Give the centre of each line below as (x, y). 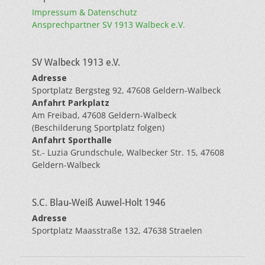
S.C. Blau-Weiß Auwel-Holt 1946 (99, 203)
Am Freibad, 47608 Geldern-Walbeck (104, 115)
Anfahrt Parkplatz (71, 103)
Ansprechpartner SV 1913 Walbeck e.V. (109, 25)
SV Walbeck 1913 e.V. (76, 63)
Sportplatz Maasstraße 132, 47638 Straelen (117, 231)
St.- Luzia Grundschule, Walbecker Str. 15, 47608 (128, 153)
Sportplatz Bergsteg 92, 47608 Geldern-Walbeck (126, 91)
